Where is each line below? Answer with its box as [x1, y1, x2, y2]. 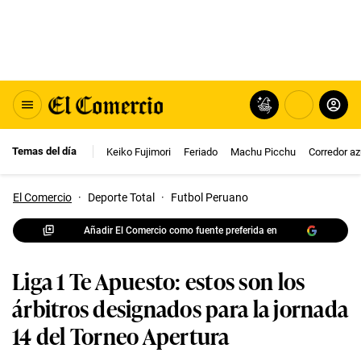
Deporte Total [88, 191, 155, 204]
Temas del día [12, 145, 77, 157]
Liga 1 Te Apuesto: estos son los [12, 263, 305, 297]
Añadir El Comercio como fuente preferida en [84, 224, 277, 236]
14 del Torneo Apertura [12, 318, 230, 351]
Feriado [184, 145, 218, 158]
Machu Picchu [230, 145, 296, 158]
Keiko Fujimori [106, 145, 171, 158]
